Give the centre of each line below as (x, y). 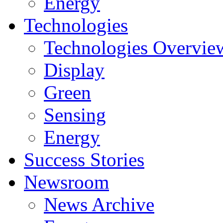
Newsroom (66, 182)
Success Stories (84, 160)
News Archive (99, 204)
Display (74, 70)
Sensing (75, 115)
